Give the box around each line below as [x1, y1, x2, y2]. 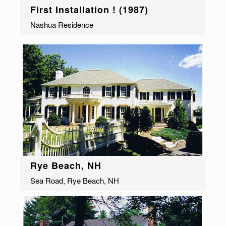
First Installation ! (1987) [30, 3, 148, 16]
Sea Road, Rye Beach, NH [30, 175, 119, 186]
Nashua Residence [30, 19, 93, 30]
